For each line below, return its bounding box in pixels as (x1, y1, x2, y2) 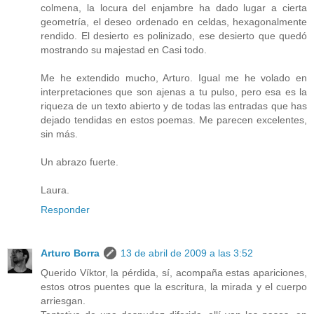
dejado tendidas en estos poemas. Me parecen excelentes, (41, 114, 307, 126)
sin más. (41, 128, 78, 140)
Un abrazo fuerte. (41, 156, 118, 168)
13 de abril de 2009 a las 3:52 (121, 247, 253, 259)
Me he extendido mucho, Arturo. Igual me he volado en (41, 72, 307, 84)
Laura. (41, 184, 69, 196)
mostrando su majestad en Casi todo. (41, 44, 207, 56)
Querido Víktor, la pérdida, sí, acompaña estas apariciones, (41, 267, 307, 279)
